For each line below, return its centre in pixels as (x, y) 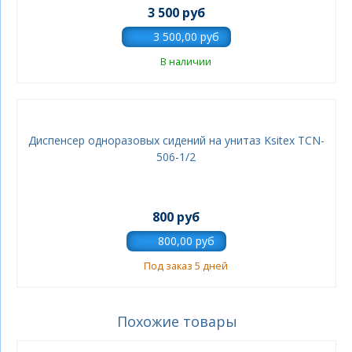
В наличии (185, 62)
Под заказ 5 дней (185, 266)
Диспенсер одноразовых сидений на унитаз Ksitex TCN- (176, 140)
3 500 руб (176, 13)
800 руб (176, 217)
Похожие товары (177, 321)
